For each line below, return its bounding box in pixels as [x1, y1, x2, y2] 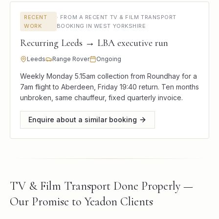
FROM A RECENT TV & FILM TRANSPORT [60, 14, 177, 21]
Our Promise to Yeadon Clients [10, 195, 153, 209]
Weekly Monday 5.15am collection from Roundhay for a [20, 72, 197, 80]
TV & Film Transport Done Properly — [10, 179, 193, 193]
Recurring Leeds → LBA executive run [20, 37, 168, 49]
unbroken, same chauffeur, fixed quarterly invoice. [20, 93, 183, 102]
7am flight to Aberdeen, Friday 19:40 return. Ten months [20, 83, 199, 91]
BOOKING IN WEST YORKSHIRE [56, 22, 146, 29]
